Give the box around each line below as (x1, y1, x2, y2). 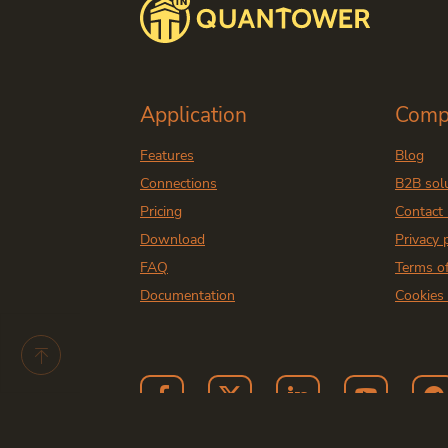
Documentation (140, 286, 235, 305)
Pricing (140, 202, 182, 221)
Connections (140, 174, 217, 193)
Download (140, 230, 205, 249)
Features (140, 146, 194, 165)
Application (140, 101, 247, 129)
